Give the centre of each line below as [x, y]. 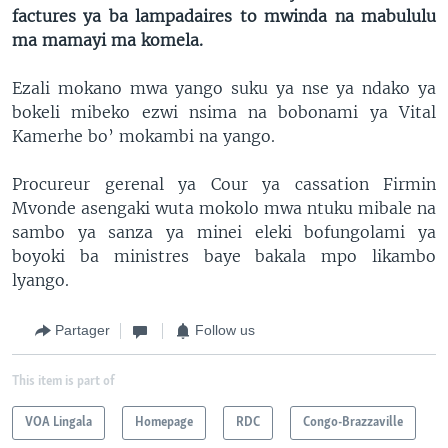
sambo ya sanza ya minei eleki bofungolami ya [224, 231]
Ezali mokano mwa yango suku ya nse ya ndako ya [224, 87]
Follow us [225, 330]
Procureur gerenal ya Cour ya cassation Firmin [224, 183]
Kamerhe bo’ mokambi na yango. [143, 135]
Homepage [164, 422]
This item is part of [63, 381]
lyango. [40, 279]
